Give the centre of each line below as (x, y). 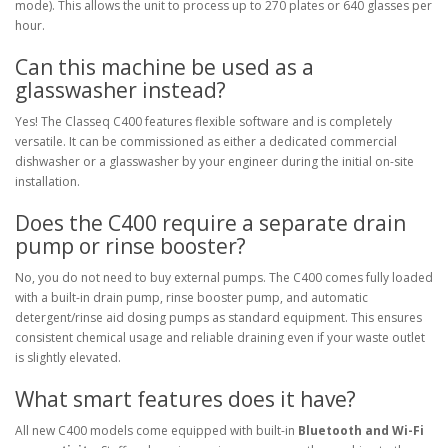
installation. (47, 181)
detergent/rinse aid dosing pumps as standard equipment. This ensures (218, 317)
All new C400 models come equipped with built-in (156, 430)
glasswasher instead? (120, 90)
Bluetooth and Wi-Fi (361, 430)
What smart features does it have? (185, 399)
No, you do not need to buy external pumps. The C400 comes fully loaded (224, 277)
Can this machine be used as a (164, 67)
